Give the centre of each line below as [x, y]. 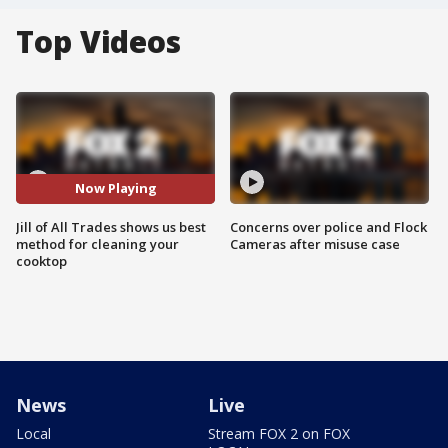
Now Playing [115, 188]
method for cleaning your [97, 243]
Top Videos [98, 41]
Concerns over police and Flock [328, 226]
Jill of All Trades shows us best [111, 226]
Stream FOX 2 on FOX [279, 433]
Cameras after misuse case [315, 243]
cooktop [41, 260]
